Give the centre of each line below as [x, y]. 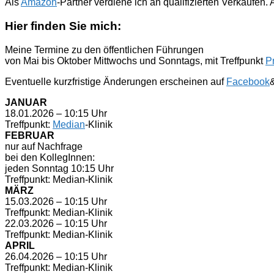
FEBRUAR [30, 135]
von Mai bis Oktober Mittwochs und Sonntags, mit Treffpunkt [135, 61]
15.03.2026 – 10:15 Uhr [56, 201]
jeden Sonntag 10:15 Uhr [59, 168]
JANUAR [26, 102]
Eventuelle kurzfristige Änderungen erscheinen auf [116, 81]
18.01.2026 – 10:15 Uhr [56, 113]
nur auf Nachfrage [44, 146]
